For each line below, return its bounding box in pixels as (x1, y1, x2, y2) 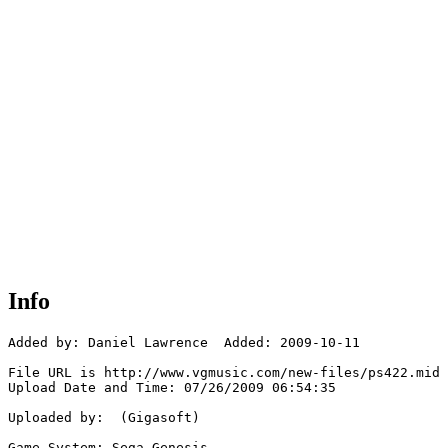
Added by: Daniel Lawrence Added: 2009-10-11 (8, 335, 360, 351)
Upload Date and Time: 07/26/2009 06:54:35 (8, 380, 336, 396)
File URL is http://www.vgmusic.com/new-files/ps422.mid (8, 365, 440, 381)
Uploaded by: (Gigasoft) (8, 410, 200, 426)
